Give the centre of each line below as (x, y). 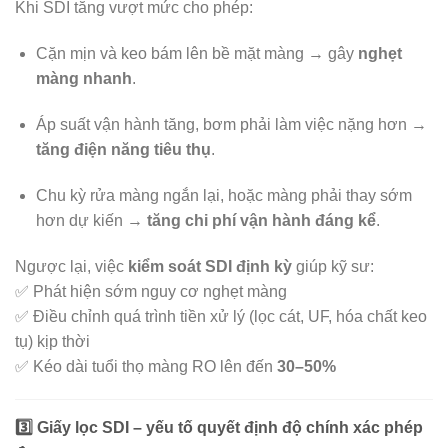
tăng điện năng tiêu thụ (123, 149)
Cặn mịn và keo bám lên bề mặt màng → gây (196, 54)
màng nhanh (83, 79)
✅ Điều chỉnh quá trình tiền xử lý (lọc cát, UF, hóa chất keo (221, 316)
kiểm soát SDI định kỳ (210, 266)
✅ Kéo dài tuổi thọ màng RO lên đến (146, 366)
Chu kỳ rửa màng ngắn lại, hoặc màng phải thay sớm (223, 195)
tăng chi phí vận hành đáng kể (261, 220)
